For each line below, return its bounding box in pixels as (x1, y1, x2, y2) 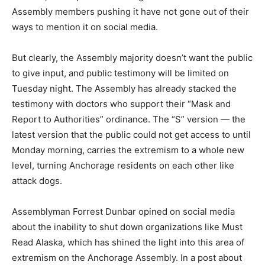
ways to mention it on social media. (12, 21, 158, 33)
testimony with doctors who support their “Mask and (12, 98, 231, 109)
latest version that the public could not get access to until (12, 129, 251, 140)
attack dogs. (12, 175, 62, 186)
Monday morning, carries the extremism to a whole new (12, 144, 244, 156)
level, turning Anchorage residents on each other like (12, 160, 234, 171)
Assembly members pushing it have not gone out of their (12, 6, 249, 17)
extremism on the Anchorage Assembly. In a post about (12, 252, 242, 263)
